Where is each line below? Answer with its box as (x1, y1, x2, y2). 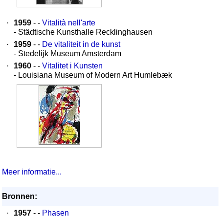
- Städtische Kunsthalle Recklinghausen (14, 28, 153, 36)
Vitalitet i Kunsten (42, 62, 103, 70)
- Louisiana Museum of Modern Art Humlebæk (14, 71, 172, 79)
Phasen (42, 209, 69, 217)
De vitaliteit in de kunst (42, 40, 120, 48)
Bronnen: (2, 192, 37, 200)
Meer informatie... (2, 168, 62, 176)
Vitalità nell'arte (42, 19, 95, 27)
